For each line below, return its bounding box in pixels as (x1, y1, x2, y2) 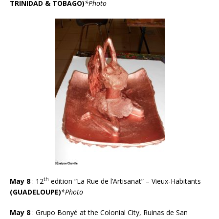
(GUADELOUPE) (10, 187, 61, 197)
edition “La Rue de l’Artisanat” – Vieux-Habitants (49, 176, 201, 186)
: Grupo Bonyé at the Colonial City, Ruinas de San (32, 207, 188, 217)
